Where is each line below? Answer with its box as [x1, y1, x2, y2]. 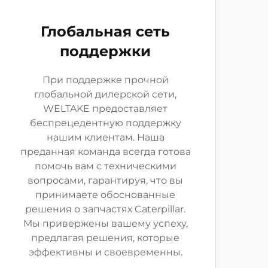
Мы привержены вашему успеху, [23, 218, 188, 229]
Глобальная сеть [41, 23, 170, 40]
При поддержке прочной [42, 74, 169, 86]
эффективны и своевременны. [28, 246, 182, 258]
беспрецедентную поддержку [29, 117, 181, 129]
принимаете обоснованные [35, 189, 175, 200]
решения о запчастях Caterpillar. [25, 203, 185, 215]
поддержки [60, 42, 151, 60]
